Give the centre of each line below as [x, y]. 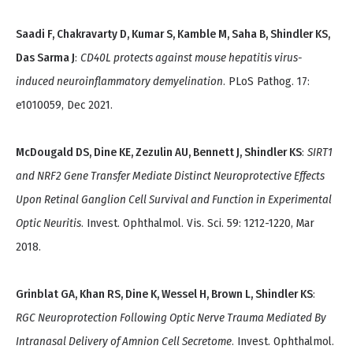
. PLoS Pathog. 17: [266, 82]
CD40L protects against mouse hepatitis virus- [191, 58]
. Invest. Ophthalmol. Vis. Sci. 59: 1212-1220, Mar [198, 223]
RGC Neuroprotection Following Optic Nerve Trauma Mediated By [171, 318]
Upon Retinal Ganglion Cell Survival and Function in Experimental [174, 200]
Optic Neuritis [48, 223]
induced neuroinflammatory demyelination [119, 82]
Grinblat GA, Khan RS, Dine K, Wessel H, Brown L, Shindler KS [164, 294]
